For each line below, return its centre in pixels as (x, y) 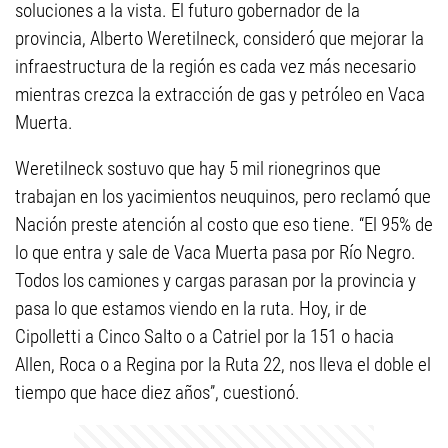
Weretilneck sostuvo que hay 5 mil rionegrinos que (198, 168)
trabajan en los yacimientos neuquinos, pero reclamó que (223, 196)
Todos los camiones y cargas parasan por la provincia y (215, 280)
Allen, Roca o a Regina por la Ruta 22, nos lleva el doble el (223, 364)
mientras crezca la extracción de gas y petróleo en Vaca (220, 94)
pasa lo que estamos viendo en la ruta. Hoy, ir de (191, 308)
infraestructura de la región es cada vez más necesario (215, 66)
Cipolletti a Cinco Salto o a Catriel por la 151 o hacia (204, 336)
